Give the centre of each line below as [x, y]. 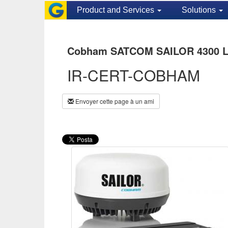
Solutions [199, 10]
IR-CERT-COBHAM [134, 75]
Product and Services [116, 10]
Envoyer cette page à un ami [114, 101]
